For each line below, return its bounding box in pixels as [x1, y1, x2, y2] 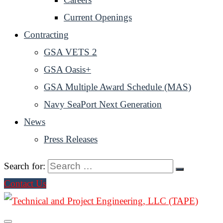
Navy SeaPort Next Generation [44, 99, 162, 110]
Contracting [24, 29, 69, 40]
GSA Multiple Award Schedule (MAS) [44, 82, 191, 92]
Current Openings [64, 12, 132, 22]
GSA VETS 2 [44, 47, 97, 57]
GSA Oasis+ [44, 64, 91, 75]
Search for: [4, 161, 45, 171]
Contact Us [4, 178, 46, 189]
